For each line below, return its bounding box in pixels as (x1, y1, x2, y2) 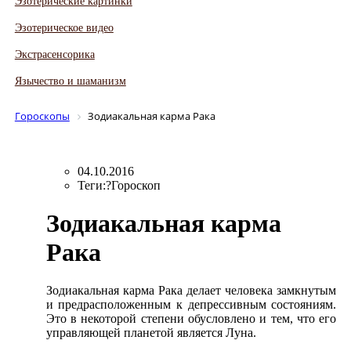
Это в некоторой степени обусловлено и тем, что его (45, 312, 337, 326)
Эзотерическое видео (14, 22, 114, 34)
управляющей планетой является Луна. (45, 326, 256, 340)
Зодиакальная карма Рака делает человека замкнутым (45, 284, 337, 298)
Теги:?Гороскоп (77, 178, 161, 192)
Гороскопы (14, 108, 70, 123)
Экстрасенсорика (14, 49, 95, 61)
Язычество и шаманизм (14, 75, 126, 88)
